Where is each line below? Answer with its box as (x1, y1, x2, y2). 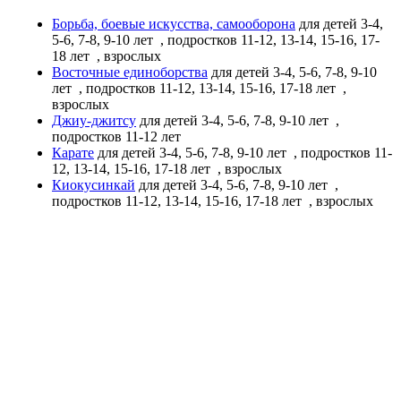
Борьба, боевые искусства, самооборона (52, 15, 295, 31)
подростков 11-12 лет (52, 128, 184, 144)
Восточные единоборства (52, 64, 208, 80)
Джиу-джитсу (52, 112, 136, 128)
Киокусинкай (52, 176, 135, 192)
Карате (52, 144, 94, 160)
